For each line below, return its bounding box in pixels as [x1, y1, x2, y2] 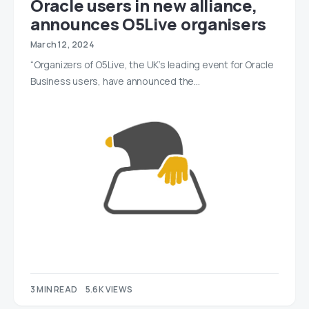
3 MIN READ [30, 283, 77, 295]
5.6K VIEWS [86, 283, 132, 295]
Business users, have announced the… [30, 74, 201, 88]
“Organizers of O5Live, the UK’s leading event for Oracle [30, 58, 274, 72]
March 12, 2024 [30, 39, 94, 51]
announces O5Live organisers [30, 12, 266, 36]
